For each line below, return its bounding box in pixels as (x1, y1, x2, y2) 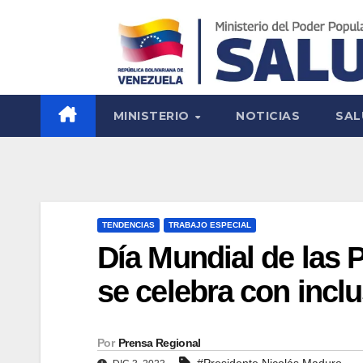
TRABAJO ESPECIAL (169, 220, 251, 230)
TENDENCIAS (102, 220, 155, 230)
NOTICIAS (236, 109, 301, 124)
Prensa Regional (117, 335, 201, 349)
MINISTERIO (113, 109, 193, 124)
